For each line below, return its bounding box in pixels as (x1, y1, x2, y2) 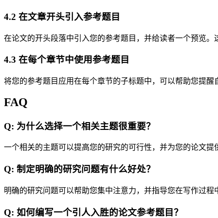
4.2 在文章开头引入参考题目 (4, 11, 120, 22)
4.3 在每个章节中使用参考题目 (4, 54, 129, 65)
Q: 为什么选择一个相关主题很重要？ (4, 121, 155, 131)
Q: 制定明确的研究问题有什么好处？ (4, 164, 155, 175)
